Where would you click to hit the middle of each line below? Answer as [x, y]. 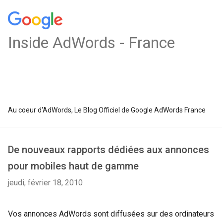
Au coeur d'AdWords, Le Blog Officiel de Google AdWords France [107, 110]
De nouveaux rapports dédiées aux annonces [109, 150]
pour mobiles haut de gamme [73, 166]
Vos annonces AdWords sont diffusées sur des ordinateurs [111, 214]
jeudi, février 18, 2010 [45, 183]
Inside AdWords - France [91, 43]
